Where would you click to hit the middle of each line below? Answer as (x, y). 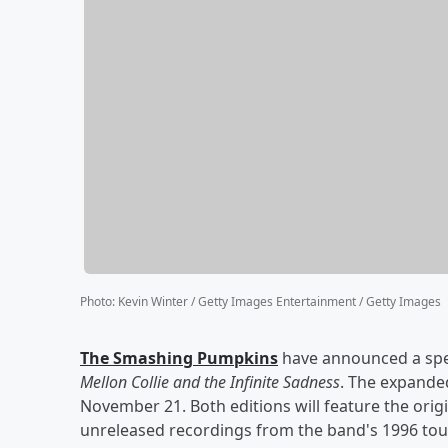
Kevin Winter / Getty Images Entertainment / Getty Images (279, 301)
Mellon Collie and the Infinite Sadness (210, 381)
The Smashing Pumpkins (179, 357)
